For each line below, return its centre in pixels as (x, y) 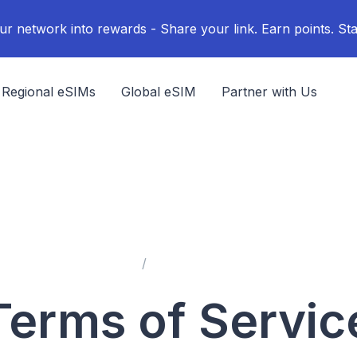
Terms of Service (206, 263)
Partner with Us (269, 91)
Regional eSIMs (49, 91)
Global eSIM (159, 91)
